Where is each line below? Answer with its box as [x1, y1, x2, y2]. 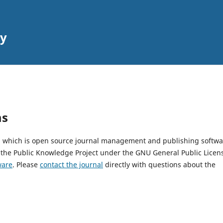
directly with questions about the [103, 159, 216, 169]
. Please [12, 159, 40, 169]
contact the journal [40, 159, 103, 169]
